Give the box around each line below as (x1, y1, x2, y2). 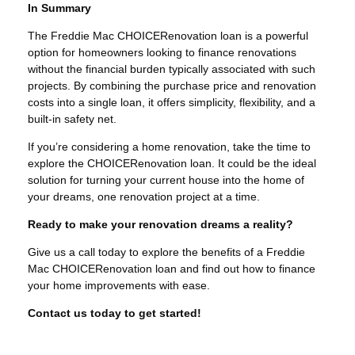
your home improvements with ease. (28, 278, 210, 292)
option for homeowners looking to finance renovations (28, 45, 296, 59)
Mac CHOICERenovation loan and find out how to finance (28, 261, 315, 275)
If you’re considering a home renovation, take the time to (28, 139, 311, 153)
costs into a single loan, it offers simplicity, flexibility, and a (28, 95, 315, 109)
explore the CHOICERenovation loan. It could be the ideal (28, 156, 316, 170)
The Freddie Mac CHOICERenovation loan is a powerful (28, 29, 308, 42)
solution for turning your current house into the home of (28, 173, 304, 186)
